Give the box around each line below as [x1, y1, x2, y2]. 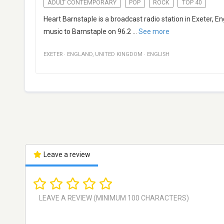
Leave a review [41, 150, 90, 159]
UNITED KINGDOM [95, 51, 142, 58]
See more [138, 27, 169, 36]
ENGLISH [147, 51, 169, 58]
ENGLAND [67, 51, 92, 58]
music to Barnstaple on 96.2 [43, 27, 131, 36]
